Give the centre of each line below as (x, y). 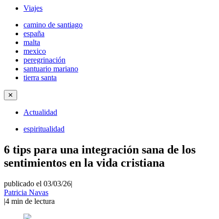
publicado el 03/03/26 (37, 183)
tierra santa (40, 77)
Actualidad (40, 112)
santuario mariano (51, 69)
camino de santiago (53, 25)
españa (34, 33)
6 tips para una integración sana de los (100, 149)
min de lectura (33, 201)
